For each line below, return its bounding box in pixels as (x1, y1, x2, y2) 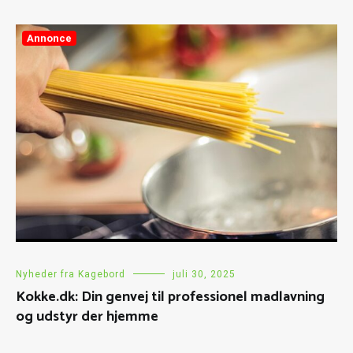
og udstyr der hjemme (16, 304, 158, 329)
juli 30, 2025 (173, 268, 236, 280)
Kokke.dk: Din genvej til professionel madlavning (16, 284, 325, 309)
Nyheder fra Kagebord (16, 268, 125, 280)
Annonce (27, 32, 72, 44)
